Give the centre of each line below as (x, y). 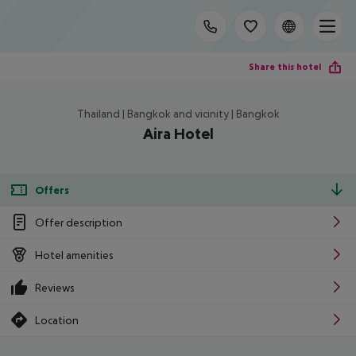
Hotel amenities (74, 255)
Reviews (55, 287)
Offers (52, 190)
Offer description (79, 222)
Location (57, 320)
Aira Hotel (178, 133)
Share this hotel (285, 66)
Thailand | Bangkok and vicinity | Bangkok (178, 114)
